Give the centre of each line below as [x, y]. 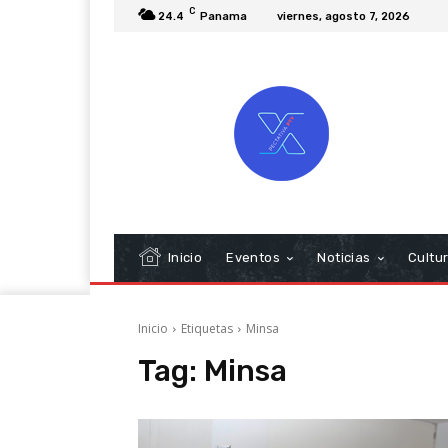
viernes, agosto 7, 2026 [343, 16]
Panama [223, 16]
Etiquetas [207, 328]
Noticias [344, 257]
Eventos [253, 257]
